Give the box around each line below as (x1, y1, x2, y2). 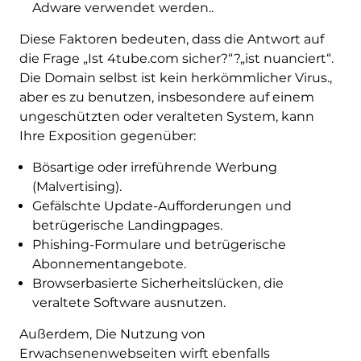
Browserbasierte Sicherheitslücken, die (31, 276, 284, 292)
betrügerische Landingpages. (31, 218, 222, 234)
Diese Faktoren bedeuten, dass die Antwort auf (19, 31, 324, 48)
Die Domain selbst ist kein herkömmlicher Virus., (19, 70, 332, 86)
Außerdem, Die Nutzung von (19, 326, 205, 342)
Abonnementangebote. (31, 256, 186, 272)
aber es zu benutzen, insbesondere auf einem (19, 89, 314, 106)
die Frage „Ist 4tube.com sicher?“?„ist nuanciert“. (19, 51, 334, 67)
